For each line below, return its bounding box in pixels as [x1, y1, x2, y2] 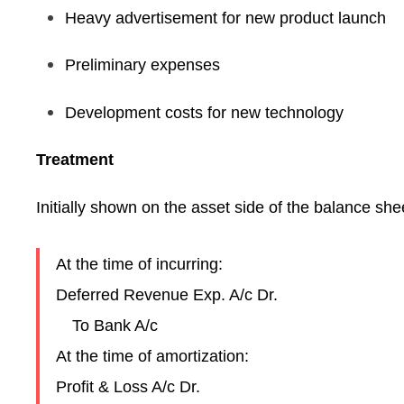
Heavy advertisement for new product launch [65, 8, 387, 27]
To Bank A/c [56, 316, 159, 335]
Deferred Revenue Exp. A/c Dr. [56, 285, 279, 304]
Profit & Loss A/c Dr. [56, 377, 201, 396]
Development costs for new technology [65, 103, 344, 122]
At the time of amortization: [56, 346, 250, 365]
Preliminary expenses [65, 56, 221, 74]
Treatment [36, 151, 115, 169]
